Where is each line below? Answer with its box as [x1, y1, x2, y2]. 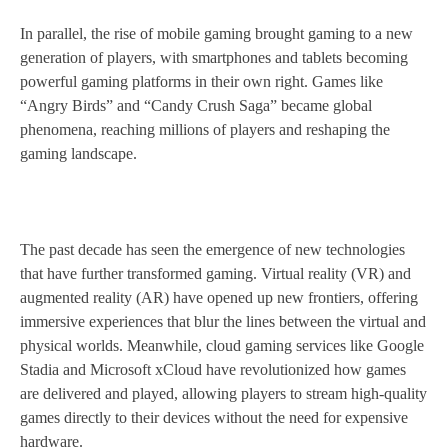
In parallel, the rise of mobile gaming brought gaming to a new [20, 25, 413, 43]
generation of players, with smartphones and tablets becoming [20, 49, 408, 67]
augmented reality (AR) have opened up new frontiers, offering [20, 289, 418, 307]
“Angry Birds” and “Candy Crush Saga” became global [20, 97, 372, 115]
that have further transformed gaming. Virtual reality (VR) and [20, 265, 411, 283]
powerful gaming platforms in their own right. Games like [20, 73, 383, 91]
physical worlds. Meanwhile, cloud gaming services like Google [20, 337, 424, 355]
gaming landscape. [20, 145, 137, 163]
